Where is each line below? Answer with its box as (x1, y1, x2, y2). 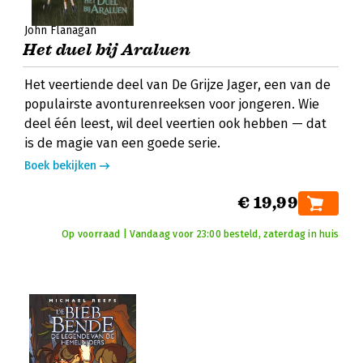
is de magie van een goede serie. (24, 135, 220, 151)
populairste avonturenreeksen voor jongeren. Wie (24, 96, 319, 112)
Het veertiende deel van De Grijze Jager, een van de (24, 77, 331, 92)
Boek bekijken (24, 159, 96, 173)
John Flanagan (24, 23, 96, 37)
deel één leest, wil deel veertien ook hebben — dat (24, 116, 327, 131)
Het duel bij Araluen (23, 40, 190, 60)
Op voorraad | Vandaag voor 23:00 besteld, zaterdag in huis (62, 228, 339, 240)
